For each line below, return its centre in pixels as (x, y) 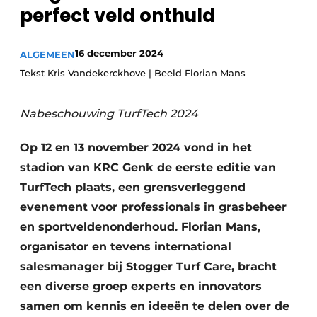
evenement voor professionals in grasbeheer (153, 207)
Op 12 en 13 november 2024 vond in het (136, 148)
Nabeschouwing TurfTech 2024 (109, 114)
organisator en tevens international (126, 247)
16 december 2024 (119, 53)
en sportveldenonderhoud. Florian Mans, (140, 227)
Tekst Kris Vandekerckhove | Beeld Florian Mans (133, 73)
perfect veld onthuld (117, 16)
